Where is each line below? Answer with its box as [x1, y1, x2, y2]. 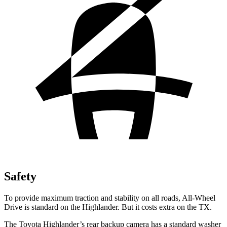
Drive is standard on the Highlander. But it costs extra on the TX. [4, 202, 212, 211]
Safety [4, 169, 36, 183]
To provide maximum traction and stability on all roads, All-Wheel [4, 193, 215, 202]
